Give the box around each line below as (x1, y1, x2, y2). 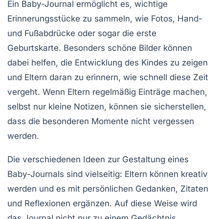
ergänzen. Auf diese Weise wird (70, 198, 197, 208)
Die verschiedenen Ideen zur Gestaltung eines (7, 154, 189, 164)
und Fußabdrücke (7, 28, 75, 38)
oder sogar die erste (75, 28, 156, 38)
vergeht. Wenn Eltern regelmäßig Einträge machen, (7, 87, 207, 97)
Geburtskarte (7, 43, 59, 53)
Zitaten (180, 183, 208, 194)
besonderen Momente (43, 116, 129, 126)
